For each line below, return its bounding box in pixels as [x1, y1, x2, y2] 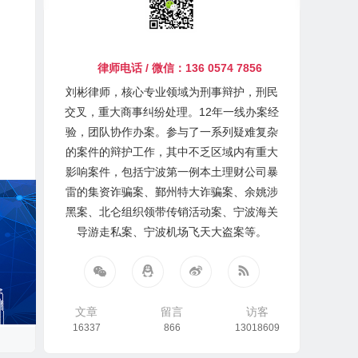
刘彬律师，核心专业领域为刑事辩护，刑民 [66, 86, 279, 98]
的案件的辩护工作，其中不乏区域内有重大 [66, 145, 279, 158]
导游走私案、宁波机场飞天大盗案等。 [77, 225, 268, 238]
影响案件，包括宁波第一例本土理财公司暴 [66, 165, 279, 178]
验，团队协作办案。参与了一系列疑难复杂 [66, 125, 279, 138]
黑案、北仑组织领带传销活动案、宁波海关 [66, 205, 279, 218]
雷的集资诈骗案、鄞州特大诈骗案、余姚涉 [66, 185, 279, 198]
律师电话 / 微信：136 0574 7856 [97, 62, 263, 74]
